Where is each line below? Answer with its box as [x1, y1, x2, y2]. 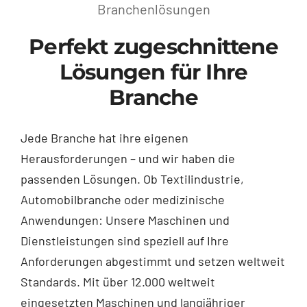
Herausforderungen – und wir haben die [20, 150, 235, 166]
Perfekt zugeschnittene [29, 33, 278, 60]
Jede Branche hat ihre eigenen [20, 130, 188, 145]
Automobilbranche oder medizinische [20, 191, 225, 207]
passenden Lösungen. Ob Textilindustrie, [20, 171, 244, 186]
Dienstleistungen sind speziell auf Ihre [20, 232, 229, 248]
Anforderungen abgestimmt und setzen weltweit [20, 253, 285, 269]
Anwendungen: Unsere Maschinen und [20, 212, 230, 228]
